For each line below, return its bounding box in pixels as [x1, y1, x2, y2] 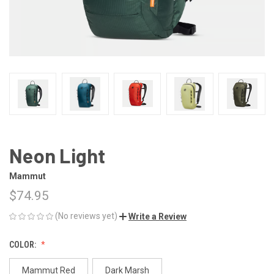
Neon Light [9, 143, 106, 167]
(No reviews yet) [55, 210, 117, 221]
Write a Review [128, 211, 187, 221]
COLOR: [9, 239, 38, 250]
